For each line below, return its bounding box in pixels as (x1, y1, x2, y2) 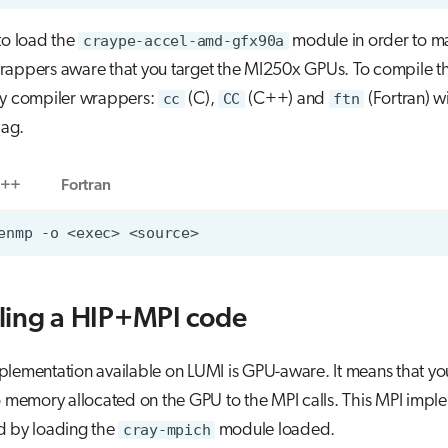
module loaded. (214, 421, 335, 441)
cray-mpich (122, 421, 211, 440)
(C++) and (244, 89, 329, 109)
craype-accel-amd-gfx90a (82, 31, 284, 50)
